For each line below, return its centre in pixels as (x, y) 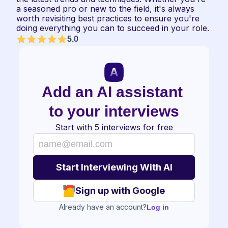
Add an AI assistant (112, 92)
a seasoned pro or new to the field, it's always (105, 9)
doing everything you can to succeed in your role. (113, 28)
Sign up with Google (120, 191)
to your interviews (114, 111)
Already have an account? (103, 207)
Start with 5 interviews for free (114, 127)
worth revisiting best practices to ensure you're (108, 18)
